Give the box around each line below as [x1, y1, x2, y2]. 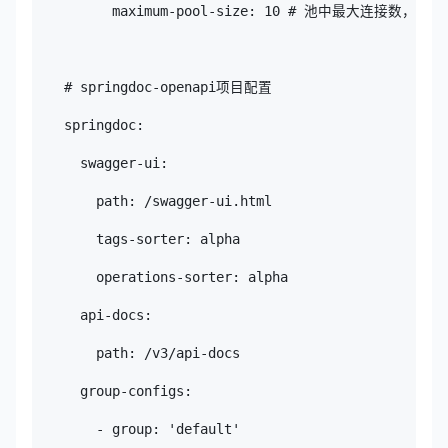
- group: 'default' [32, 420, 240, 437]
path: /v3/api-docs [32, 344, 240, 361]
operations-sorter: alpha [32, 268, 288, 285]
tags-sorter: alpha [32, 230, 240, 247]
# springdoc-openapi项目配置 [32, 78, 272, 95]
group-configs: [32, 382, 192, 399]
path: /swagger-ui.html [32, 192, 272, 209]
